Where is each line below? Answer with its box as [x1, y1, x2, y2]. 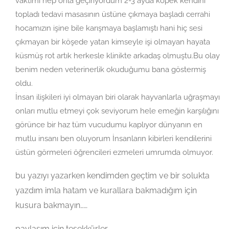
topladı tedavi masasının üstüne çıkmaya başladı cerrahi [15, 9, 210, 19]
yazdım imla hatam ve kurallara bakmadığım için [15, 185, 197, 195]
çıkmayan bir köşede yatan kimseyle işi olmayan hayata [15, 37, 210, 47]
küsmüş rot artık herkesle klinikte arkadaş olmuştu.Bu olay [15, 51, 220, 60]
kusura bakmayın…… [15, 200, 87, 210]
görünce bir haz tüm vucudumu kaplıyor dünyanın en [15, 120, 202, 129]
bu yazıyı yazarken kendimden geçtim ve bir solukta [15, 170, 210, 180]
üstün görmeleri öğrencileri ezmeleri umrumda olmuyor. [15, 147, 213, 157]
